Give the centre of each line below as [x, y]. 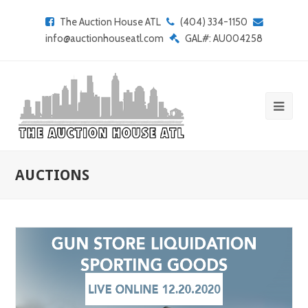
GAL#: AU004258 [224, 38]
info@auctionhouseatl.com [104, 38]
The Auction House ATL [110, 22]
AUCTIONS [52, 175]
